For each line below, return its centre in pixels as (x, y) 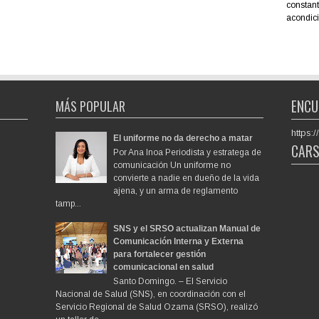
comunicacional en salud (164, 267)
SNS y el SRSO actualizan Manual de (187, 229)
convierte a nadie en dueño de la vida (187, 178)
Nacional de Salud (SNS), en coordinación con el (150, 294)
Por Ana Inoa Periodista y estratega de (188, 153)
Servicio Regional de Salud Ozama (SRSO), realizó (156, 307)
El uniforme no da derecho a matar (183, 138)
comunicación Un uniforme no (172, 166)
